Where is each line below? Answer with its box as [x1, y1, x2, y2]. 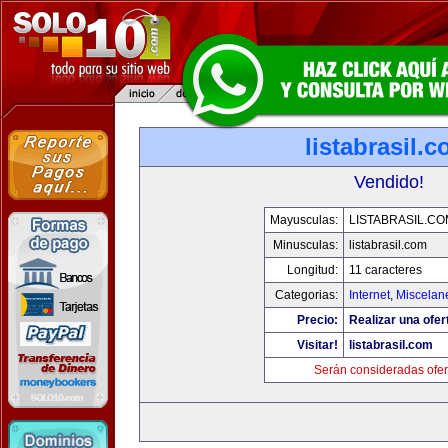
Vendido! [354, 172, 424, 192]
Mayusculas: [269, 213, 338, 227]
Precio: [296, 313, 338, 327]
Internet [348, 288, 390, 302]
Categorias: [274, 288, 338, 302]
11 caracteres [348, 263, 422, 277]
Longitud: [286, 263, 338, 277]
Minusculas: [272, 238, 338, 252]
